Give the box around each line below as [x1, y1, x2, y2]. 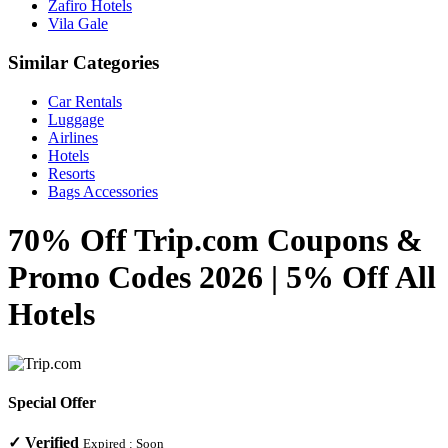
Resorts [48, 164, 95, 182]
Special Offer [8, 393, 96, 411]
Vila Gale [48, 15, 108, 33]
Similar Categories [8, 52, 159, 74]
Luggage [48, 110, 104, 128]
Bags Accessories [48, 182, 158, 200]
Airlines [48, 128, 98, 146]
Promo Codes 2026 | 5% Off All [8, 259, 436, 296]
